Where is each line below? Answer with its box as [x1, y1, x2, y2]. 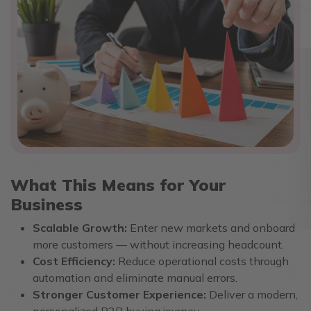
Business [10, 193, 83, 215]
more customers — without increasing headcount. [33, 237, 284, 251]
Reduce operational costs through [118, 253, 289, 268]
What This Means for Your [10, 174, 226, 195]
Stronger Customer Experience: [33, 287, 209, 301]
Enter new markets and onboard [130, 220, 295, 235]
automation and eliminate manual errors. [33, 270, 237, 285]
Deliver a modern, [209, 287, 298, 301]
